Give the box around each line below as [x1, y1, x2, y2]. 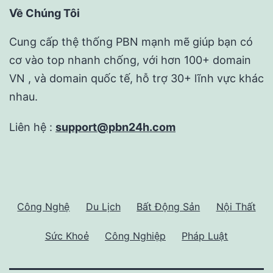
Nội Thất [216, 200, 256, 213]
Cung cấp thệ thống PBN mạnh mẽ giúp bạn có [9, 35, 253, 49]
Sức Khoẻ [44, 229, 89, 242]
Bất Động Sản [136, 200, 200, 213]
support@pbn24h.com [55, 121, 175, 134]
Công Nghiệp [105, 229, 166, 242]
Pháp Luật [182, 229, 229, 242]
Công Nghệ [17, 200, 70, 213]
